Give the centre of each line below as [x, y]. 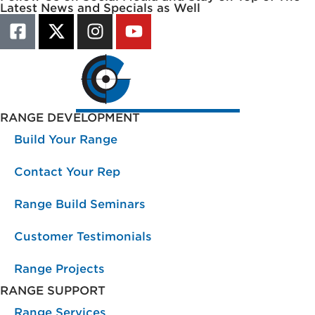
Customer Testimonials [83, 236]
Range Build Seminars [80, 204]
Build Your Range [66, 139]
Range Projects [59, 269]
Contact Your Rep [67, 172]
